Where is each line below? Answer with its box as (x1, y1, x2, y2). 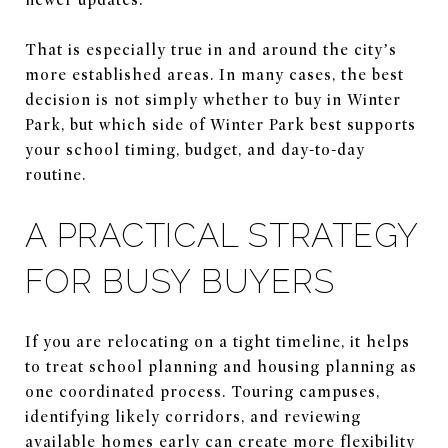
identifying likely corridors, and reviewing (25, 407, 361, 426)
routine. (25, 165, 86, 184)
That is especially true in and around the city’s (25, 40, 397, 59)
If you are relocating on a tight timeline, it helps (25, 332, 410, 351)
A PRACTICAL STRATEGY (25, 215, 418, 255)
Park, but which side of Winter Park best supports (25, 115, 416, 134)
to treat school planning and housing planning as (25, 357, 417, 376)
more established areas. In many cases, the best (25, 65, 404, 84)
